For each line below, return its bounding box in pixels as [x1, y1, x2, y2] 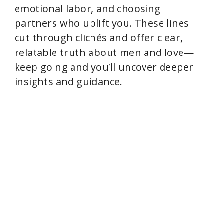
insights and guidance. [15, 75, 123, 88]
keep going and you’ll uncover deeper [15, 60, 194, 73]
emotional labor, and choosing [15, 2, 161, 15]
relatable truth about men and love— [15, 46, 194, 59]
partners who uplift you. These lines [15, 17, 189, 30]
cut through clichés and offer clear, [15, 31, 183, 44]
